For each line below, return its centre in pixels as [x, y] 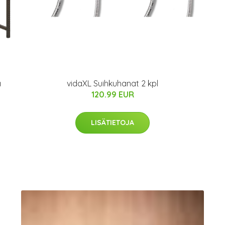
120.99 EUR [113, 95]
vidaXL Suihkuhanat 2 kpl [113, 84]
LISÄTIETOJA [113, 123]
